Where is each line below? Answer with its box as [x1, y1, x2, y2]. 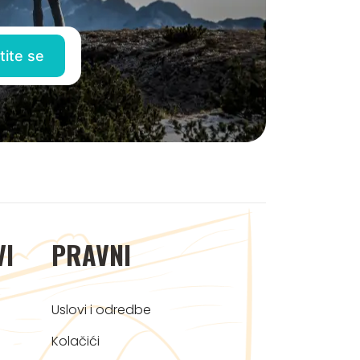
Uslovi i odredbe [51, 301, 151, 320]
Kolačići [51, 332, 100, 351]
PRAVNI [51, 235, 131, 274]
